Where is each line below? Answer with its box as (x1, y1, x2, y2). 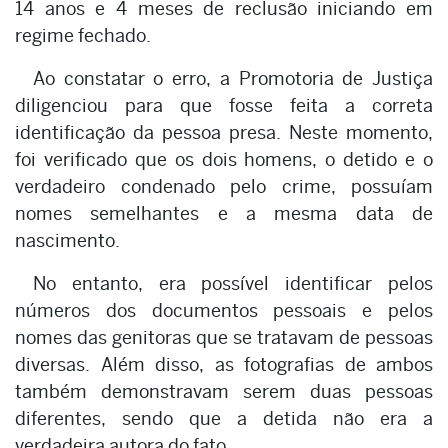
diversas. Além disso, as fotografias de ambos (15, 353, 433, 375)
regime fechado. (15, 24, 151, 46)
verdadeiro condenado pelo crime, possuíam (15, 175, 433, 197)
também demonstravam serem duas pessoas (15, 380, 433, 402)
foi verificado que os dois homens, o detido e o (15, 148, 433, 170)
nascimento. (15, 229, 120, 251)
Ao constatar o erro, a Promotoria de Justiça (33, 67, 433, 89)
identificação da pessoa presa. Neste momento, (15, 121, 433, 143)
